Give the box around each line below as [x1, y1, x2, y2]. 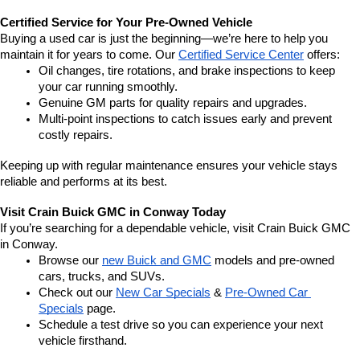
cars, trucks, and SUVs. [39, 270, 165, 284]
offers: [304, 48, 340, 62]
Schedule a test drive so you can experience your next [39, 318, 323, 332]
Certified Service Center [178, 48, 304, 62]
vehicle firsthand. [39, 334, 127, 348]
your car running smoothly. [39, 80, 178, 94]
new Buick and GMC [102, 254, 211, 268]
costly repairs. [39, 129, 112, 142]
